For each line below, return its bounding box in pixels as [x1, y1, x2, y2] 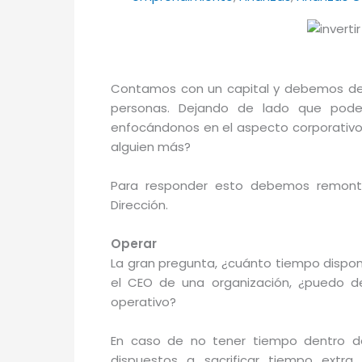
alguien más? [111, 138, 191, 156]
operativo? [111, 293, 176, 311]
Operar [111, 235, 157, 253]
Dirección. [111, 196, 168, 214]
